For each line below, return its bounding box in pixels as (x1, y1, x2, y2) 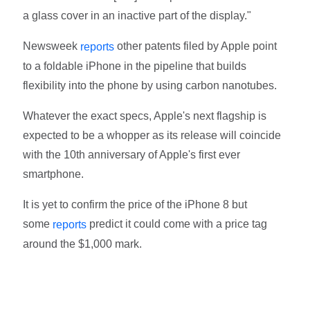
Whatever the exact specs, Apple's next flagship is (23, 109, 267, 122)
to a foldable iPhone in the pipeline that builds (23, 60, 247, 72)
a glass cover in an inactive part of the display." (23, 10, 252, 22)
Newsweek (23, 40, 81, 53)
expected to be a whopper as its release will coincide (23, 129, 282, 141)
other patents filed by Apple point (114, 40, 277, 53)
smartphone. (23, 167, 84, 180)
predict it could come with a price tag (86, 217, 268, 230)
